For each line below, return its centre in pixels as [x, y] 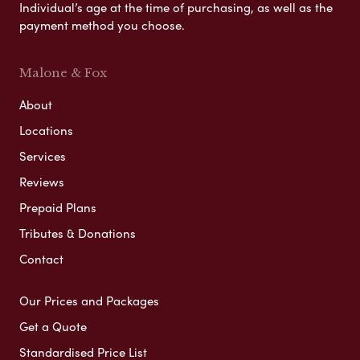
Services [43, 155]
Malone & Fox [63, 72]
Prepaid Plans [58, 207]
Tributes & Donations [78, 233]
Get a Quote [53, 326]
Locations [46, 130]
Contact [41, 258]
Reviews [42, 181]
